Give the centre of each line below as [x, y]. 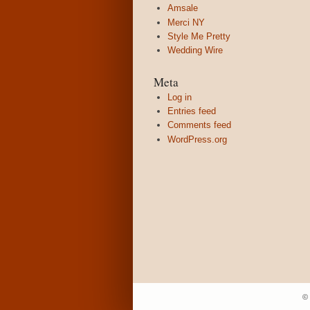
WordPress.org [197, 139]
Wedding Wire [195, 50]
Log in [180, 97]
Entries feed [192, 111]
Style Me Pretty [199, 36]
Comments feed [199, 125]
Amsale [183, 8]
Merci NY [186, 22]
